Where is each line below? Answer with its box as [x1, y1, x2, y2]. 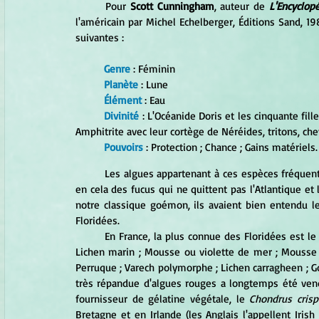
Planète [104, 78, 138, 91]
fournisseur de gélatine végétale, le [75, 292, 250, 305]
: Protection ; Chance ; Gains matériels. [143, 140, 318, 154]
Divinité [104, 109, 140, 122]
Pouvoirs [104, 140, 143, 154]
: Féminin [130, 62, 175, 75]
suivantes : [75, 31, 124, 44]
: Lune [138, 78, 168, 91]
